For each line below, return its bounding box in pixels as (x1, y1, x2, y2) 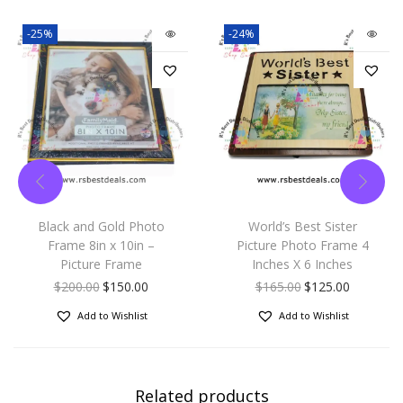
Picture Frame (59, 255, 142, 273)
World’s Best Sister (247, 218, 357, 236)
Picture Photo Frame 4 (236, 237, 369, 255)
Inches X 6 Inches (252, 255, 353, 273)
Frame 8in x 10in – (47, 237, 155, 255)
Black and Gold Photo (37, 218, 165, 236)
